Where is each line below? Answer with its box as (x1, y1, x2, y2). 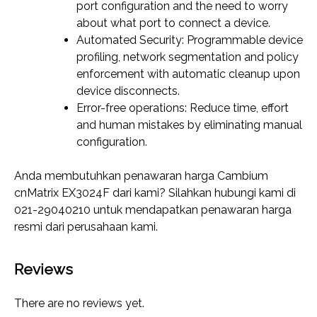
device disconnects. (76, 84, 180, 98)
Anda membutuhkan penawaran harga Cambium (14, 169, 268, 183)
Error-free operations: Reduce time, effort (76, 101, 289, 115)
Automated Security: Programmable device (76, 33, 303, 47)
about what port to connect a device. (76, 16, 270, 30)
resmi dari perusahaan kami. (14, 220, 158, 234)
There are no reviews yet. (14, 296, 144, 310)
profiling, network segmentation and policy (76, 50, 299, 64)
